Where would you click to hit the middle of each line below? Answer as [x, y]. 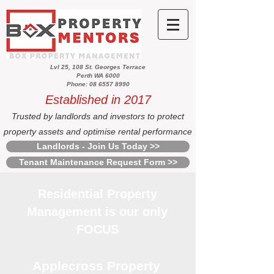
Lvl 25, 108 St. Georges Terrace [98, 67]
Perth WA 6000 [98, 76]
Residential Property [97, 194]
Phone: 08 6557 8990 [98, 84]
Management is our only [97, 212]
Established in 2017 [98, 100]
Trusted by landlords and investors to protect [98, 116]
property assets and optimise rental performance [98, 131]
